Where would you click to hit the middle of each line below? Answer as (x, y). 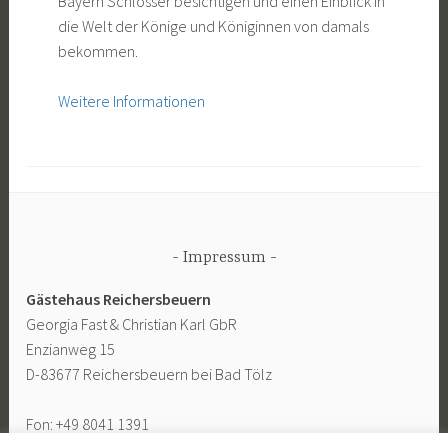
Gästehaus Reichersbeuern (119, 298)
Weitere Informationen (131, 101)
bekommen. (97, 50)
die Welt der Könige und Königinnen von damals (213, 25)
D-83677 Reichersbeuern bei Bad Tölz (149, 373)
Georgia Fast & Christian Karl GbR (132, 323)
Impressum (224, 258)
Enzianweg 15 (71, 348)
